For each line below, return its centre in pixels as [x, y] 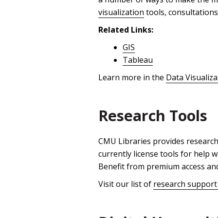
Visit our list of [126, 184]
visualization [121, 12]
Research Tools [153, 116]
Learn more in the [132, 78]
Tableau [138, 60]
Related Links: [126, 30]
